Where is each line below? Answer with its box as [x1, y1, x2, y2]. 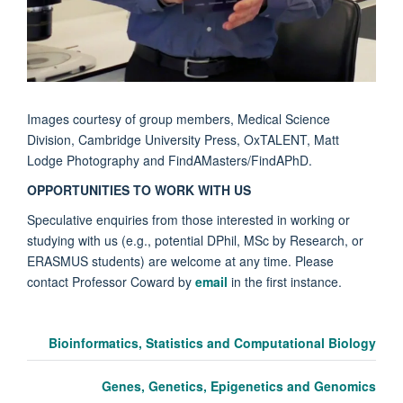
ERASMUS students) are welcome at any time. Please [27, 251, 334, 270]
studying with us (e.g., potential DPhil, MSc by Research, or [27, 230, 363, 249]
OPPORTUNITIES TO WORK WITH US [27, 180, 251, 199]
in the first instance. [228, 272, 345, 291]
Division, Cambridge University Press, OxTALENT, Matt [27, 130, 339, 148]
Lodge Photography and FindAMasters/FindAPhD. [27, 150, 312, 169]
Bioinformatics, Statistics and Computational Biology [49, 333, 376, 352]
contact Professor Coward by [27, 272, 195, 291]
